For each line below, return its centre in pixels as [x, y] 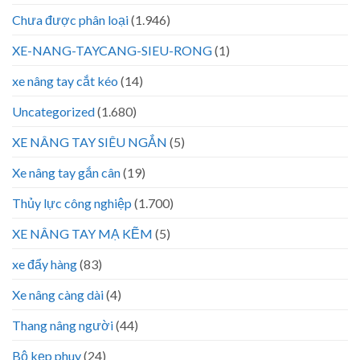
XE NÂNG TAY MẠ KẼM [82, 233]
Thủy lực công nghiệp [72, 202]
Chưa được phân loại [70, 19]
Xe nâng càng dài [58, 294]
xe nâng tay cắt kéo [65, 80]
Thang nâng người [63, 325]
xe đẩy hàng [45, 264]
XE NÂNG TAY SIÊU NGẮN [90, 141]
